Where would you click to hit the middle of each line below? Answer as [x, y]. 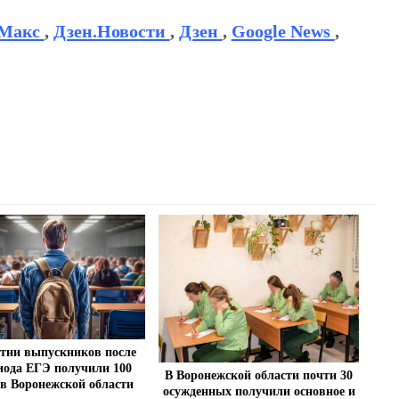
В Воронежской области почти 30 [259, 376]
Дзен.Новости [111, 32]
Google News [283, 32]
